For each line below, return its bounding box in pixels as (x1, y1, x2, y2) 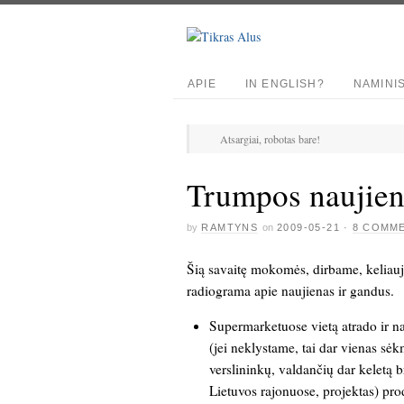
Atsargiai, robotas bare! (220, 132, 320, 146)
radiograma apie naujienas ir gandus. (187, 280, 394, 299)
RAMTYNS (201, 222, 259, 234)
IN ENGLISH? (244, 78, 325, 90)
